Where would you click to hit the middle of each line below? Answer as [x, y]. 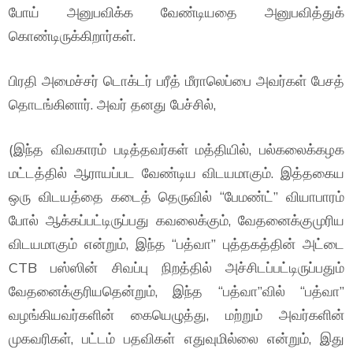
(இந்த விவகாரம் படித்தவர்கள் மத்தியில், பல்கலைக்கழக [176, 149]
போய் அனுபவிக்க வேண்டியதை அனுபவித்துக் [176, 12]
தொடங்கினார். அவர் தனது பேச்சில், [113, 104]
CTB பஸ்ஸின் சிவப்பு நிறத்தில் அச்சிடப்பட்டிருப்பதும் [176, 268]
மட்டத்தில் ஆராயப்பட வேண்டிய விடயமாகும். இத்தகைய [176, 173]
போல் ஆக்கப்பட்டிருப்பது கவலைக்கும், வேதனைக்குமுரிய [176, 220]
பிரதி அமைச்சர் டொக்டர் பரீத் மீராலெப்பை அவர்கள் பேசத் [176, 81]
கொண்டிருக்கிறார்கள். [72, 36]
